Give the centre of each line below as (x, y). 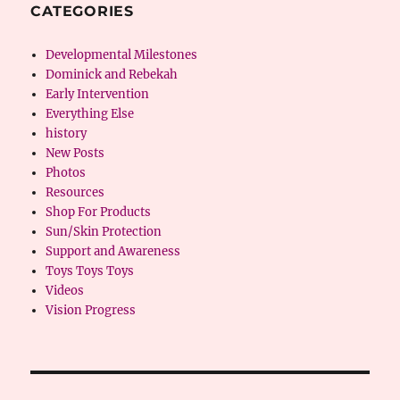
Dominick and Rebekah (111, 75)
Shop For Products (98, 212)
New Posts (75, 153)
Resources (75, 192)
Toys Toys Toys (89, 271)
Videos (64, 291)
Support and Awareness (112, 251)
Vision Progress (90, 310)
